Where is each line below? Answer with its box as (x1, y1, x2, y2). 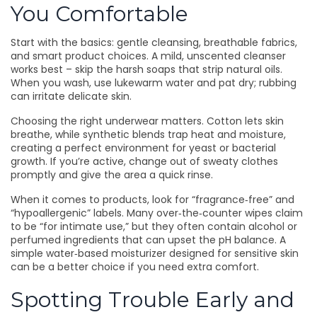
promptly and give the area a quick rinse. (11, 168, 213, 182)
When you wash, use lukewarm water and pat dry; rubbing (11, 76, 296, 90)
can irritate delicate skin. (11, 89, 132, 103)
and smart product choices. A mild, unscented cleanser (11, 49, 286, 63)
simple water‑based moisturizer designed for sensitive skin (11, 246, 299, 260)
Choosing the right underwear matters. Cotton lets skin (11, 114, 284, 128)
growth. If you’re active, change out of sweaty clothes (11, 154, 278, 168)
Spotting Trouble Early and (11, 287, 294, 313)
